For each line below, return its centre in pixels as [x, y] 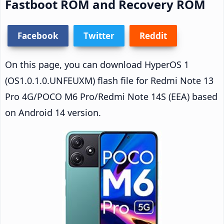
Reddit [153, 35]
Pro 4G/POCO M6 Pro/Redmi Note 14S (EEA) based [111, 96]
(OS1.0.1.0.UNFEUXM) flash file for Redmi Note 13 [109, 80]
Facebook [38, 35]
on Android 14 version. [53, 112]
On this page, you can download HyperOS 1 [97, 64]
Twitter [99, 35]
